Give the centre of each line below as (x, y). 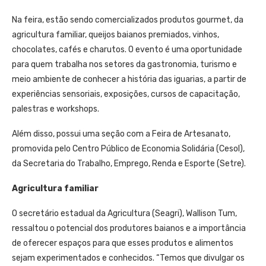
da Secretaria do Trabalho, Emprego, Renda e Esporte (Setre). (129, 163)
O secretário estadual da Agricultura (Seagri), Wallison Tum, (124, 213)
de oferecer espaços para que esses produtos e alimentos (123, 243)
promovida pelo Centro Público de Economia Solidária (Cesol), (128, 148)
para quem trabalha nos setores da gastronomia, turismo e (124, 64)
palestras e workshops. (56, 109)
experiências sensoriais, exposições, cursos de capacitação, (126, 94)
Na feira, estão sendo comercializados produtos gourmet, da (128, 20)
